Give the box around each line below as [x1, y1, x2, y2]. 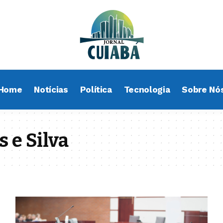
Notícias [34, 84, 68, 95]
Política [80, 84, 112, 95]
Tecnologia [123, 84, 170, 95]
